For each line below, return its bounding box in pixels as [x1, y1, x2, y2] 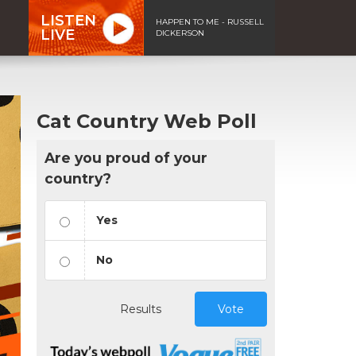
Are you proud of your [44, 149, 207, 166]
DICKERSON [156, 27, 204, 38]
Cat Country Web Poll [37, 109, 257, 133]
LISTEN [41, 11, 96, 29]
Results [120, 301, 161, 316]
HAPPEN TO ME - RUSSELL [156, 16, 264, 27]
